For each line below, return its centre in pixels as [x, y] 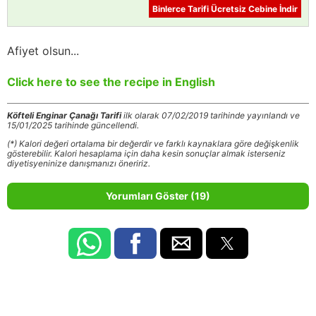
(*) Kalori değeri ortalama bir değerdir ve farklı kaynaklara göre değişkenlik [153, 143]
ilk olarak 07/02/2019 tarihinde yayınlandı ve [211, 115]
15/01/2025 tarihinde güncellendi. [73, 125]
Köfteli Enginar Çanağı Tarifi [64, 115]
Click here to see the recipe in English [111, 81]
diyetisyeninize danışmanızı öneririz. [79, 163]
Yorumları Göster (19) [158, 195]
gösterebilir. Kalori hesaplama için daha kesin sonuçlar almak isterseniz [146, 153]
